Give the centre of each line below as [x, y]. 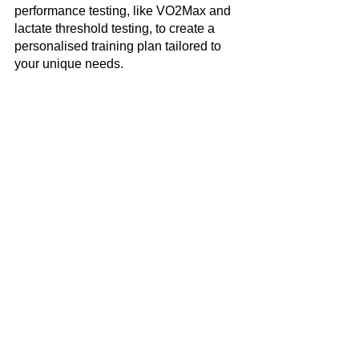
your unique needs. [69, 64]
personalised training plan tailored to [119, 46]
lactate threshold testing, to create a [116, 29]
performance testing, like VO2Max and [124, 11]
